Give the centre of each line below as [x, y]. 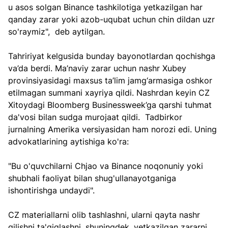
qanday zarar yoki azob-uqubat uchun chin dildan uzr [113, 20]
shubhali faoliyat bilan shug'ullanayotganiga [93, 178]
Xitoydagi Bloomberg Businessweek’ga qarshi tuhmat [111, 105]
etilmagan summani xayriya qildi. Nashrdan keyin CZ [110, 93]
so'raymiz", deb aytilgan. [56, 32]
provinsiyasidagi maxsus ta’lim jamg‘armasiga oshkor [111, 81]
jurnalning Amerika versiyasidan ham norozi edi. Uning [114, 130]
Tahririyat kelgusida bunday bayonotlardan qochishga [113, 56]
